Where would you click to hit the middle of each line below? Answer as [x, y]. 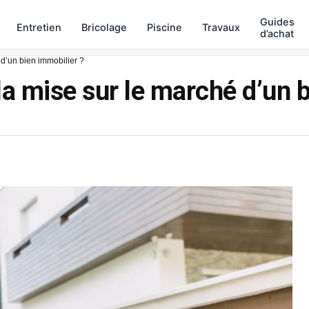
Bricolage [104, 28]
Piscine [165, 28]
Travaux [221, 28]
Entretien [39, 28]
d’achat [277, 33]
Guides [277, 22]
